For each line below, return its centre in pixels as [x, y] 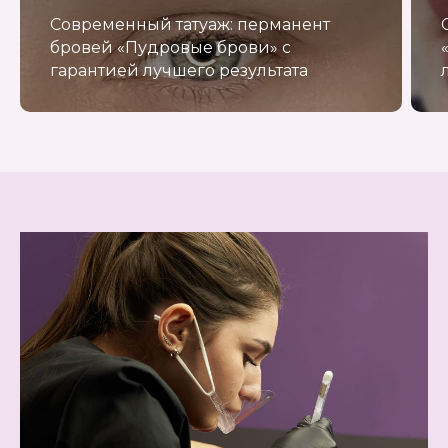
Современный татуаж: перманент [190, 24]
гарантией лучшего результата [179, 70]
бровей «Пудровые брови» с [170, 47]
